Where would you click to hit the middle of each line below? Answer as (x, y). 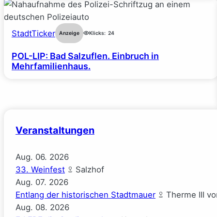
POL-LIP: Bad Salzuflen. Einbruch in (85, 56)
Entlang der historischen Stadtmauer (85, 195)
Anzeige (69, 33)
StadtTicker (33, 33)
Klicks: (97, 33)
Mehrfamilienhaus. (51, 66)
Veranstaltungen (55, 130)
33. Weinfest (40, 170)
